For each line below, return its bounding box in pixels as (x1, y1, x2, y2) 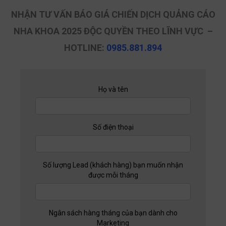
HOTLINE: (64, 43, 104, 54)
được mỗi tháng (88, 172, 138, 180)
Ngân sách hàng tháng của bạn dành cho (48, 209, 178, 218)
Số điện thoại (92, 124, 134, 132)
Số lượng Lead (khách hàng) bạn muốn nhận (43, 161, 183, 170)
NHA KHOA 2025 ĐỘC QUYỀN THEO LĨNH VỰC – (13, 26, 213, 37)
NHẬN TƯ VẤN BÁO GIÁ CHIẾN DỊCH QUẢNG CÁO (11, 10, 215, 21)
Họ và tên (98, 86, 128, 94)
